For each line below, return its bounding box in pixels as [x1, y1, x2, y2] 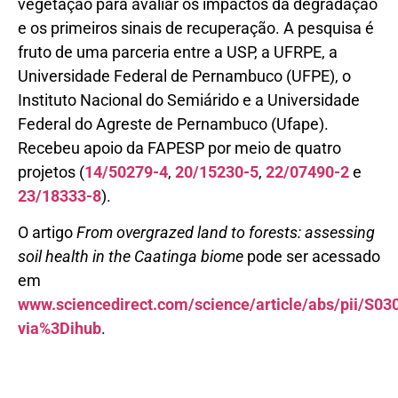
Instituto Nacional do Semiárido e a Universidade [18, 90, 360, 109]
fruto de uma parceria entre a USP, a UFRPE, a [18, 42, 338, 61]
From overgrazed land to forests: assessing [76, 223, 375, 243]
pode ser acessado [243, 247, 380, 267]
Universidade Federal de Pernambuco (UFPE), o [18, 66, 351, 85]
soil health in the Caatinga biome [18, 247, 243, 267]
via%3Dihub [18, 319, 101, 338]
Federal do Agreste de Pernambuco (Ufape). [18, 114, 329, 133]
